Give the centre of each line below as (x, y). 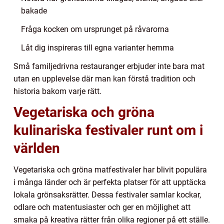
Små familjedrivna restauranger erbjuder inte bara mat (109, 66)
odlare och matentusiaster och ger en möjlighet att (102, 207)
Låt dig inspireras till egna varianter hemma (97, 47)
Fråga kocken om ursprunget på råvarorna (95, 29)
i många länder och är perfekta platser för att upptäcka (110, 182)
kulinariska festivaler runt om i (108, 130)
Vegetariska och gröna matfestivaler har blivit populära (110, 169)
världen (37, 148)
